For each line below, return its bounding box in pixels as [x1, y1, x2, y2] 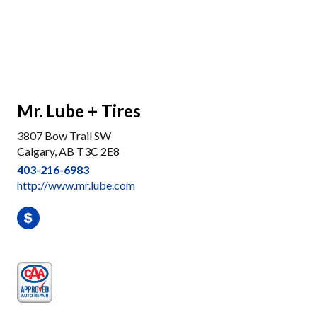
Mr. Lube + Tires [17, 100, 141, 121]
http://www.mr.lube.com [17, 178, 135, 192]
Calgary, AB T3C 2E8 [17, 144, 120, 158]
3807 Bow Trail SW [17, 129, 111, 142]
